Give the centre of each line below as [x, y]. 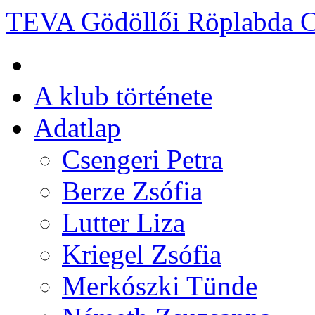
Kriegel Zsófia [142, 254]
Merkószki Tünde [160, 286]
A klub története [123, 96]
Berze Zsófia [132, 191]
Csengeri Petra [142, 159]
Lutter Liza [123, 223]
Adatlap [77, 128]
